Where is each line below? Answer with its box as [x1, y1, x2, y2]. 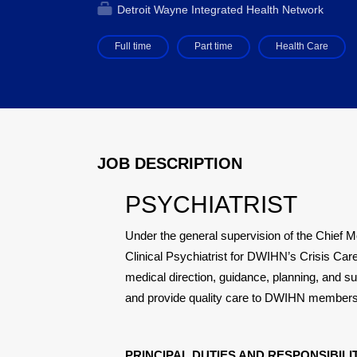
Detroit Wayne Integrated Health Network [114, 3, 324, 16]
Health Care [276, 41, 328, 52]
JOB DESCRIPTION [97, 155, 242, 172]
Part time [194, 41, 233, 52]
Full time [115, 41, 151, 52]
